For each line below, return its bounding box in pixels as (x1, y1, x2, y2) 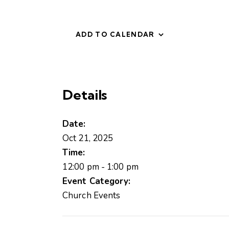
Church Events (62, 190, 121, 202)
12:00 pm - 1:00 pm (62, 161, 139, 173)
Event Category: (62, 175, 131, 188)
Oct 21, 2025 (62, 132, 113, 145)
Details (62, 86, 107, 104)
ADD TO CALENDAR (76, 30, 155, 39)
